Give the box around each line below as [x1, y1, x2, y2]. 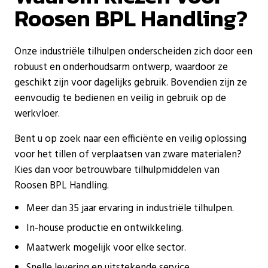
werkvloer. [14, 105, 60, 122]
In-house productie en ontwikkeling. [26, 220, 183, 236]
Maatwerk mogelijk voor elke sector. [26, 239, 186, 256]
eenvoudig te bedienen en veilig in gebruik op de [14, 90, 226, 106]
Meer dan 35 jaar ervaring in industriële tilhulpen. [26, 200, 234, 217]
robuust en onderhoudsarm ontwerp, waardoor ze [14, 59, 228, 75]
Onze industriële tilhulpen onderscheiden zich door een [14, 43, 252, 60]
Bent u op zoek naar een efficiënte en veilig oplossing [14, 130, 246, 147]
